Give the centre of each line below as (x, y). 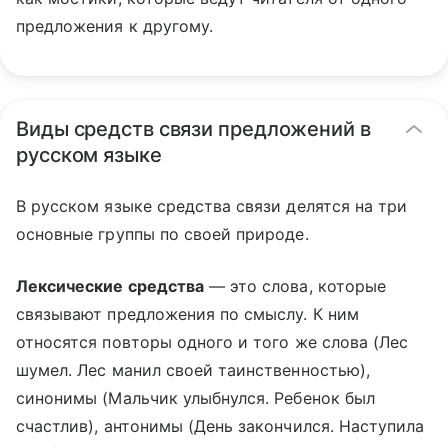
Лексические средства (110, 286)
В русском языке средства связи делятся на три (212, 206)
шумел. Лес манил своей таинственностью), (193, 370)
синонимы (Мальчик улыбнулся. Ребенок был (195, 398)
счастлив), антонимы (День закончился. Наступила (220, 426)
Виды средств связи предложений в (193, 129)
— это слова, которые (294, 286)
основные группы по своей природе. (162, 234)
